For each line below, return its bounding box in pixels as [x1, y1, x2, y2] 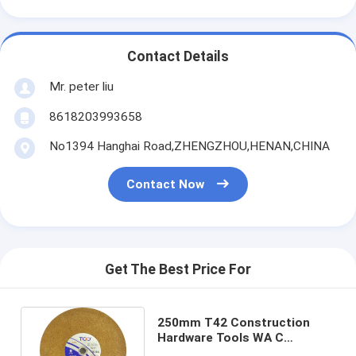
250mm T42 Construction [157, 315, 310, 330]
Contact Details [127, 48, 229, 65]
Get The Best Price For [105, 261, 251, 278]
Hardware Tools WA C [157, 330, 284, 345]
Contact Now [126, 177, 205, 192]
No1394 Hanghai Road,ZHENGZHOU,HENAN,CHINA [48, 138, 330, 153]
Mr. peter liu [48, 79, 114, 94]
